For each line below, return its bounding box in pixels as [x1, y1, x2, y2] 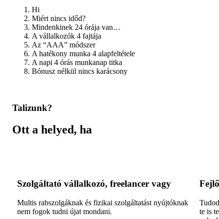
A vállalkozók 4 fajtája [32, 32, 101, 41]
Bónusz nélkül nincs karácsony [32, 67, 128, 76]
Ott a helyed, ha [12, 123, 92, 136]
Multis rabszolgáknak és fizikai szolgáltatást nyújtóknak [17, 198, 188, 207]
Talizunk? [12, 102, 52, 113]
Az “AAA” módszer [32, 41, 95, 49]
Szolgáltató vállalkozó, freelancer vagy [17, 178, 171, 189]
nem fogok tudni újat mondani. [17, 207, 112, 216]
